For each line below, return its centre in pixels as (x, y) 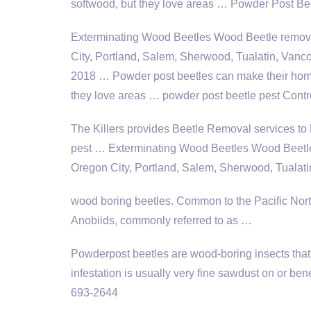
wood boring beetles (121, 201)
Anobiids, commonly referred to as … (161, 220)
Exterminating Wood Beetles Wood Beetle (176, 37)
